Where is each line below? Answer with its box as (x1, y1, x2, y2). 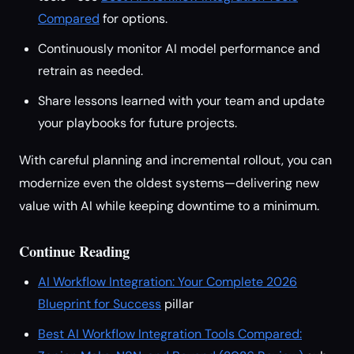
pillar (164, 296, 194, 312)
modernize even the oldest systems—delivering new (19, 175, 319, 191)
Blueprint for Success (38, 296, 161, 312)
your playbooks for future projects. (38, 115, 237, 131)
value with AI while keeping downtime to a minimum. (19, 198, 319, 214)
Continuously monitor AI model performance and (38, 40, 320, 57)
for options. (100, 10, 168, 27)
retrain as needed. (38, 62, 143, 79)
